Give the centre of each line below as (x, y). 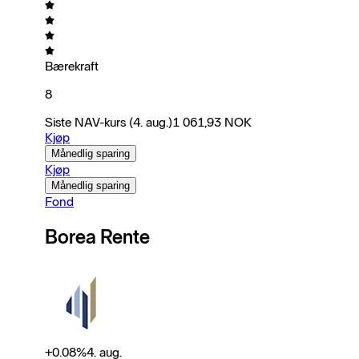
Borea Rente (97, 236)
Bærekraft (72, 66)
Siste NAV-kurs (85, 122)
